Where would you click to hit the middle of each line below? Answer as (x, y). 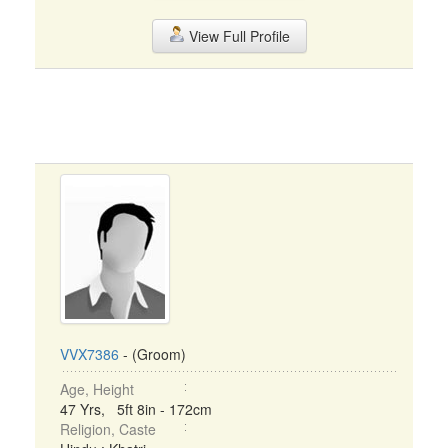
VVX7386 (89, 354)
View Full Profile (237, 36)
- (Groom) (152, 354)
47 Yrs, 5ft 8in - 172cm (136, 409)
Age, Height (97, 389)
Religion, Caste (108, 429)
